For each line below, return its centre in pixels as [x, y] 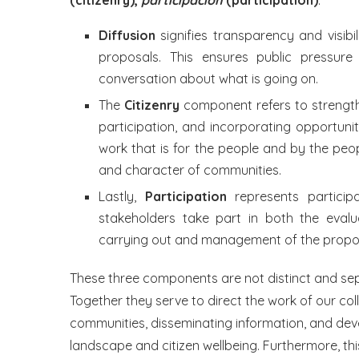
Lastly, [122, 197]
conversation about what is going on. [208, 79]
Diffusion [127, 36]
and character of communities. [190, 170]
